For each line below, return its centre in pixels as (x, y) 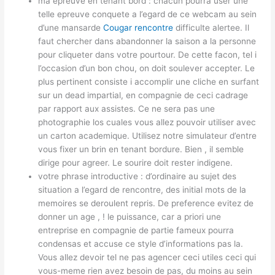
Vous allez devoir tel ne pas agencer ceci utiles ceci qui (147, 258)
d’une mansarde (71, 28)
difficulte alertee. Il (211, 28)
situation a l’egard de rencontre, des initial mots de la (142, 190)
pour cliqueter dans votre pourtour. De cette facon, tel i (149, 55)
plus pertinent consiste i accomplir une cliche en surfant (149, 82)
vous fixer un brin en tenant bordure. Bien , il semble (141, 149)
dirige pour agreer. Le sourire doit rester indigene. (136, 163)
